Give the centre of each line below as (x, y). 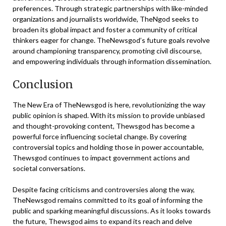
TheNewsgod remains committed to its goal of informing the (108, 200)
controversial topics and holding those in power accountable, (108, 147)
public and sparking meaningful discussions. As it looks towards (112, 211)
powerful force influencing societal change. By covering (100, 137)
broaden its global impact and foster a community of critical (105, 30)
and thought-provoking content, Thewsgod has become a (104, 126)
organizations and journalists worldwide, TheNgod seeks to (106, 19)
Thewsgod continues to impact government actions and (101, 158)
